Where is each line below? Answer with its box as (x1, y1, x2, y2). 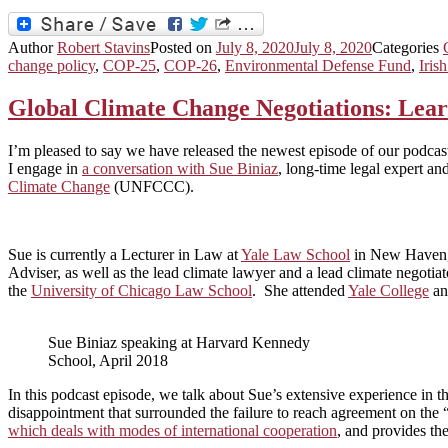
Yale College (348, 281, 429, 299)
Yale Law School (241, 245, 350, 263)
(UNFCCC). (110, 177, 194, 195)
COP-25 (103, 56, 156, 74)
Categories (372, 38, 443, 56)
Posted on (150, 38, 216, 56)
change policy (8, 56, 95, 74)
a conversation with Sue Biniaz (82, 159, 278, 177)
